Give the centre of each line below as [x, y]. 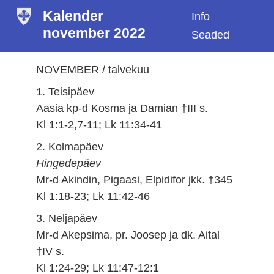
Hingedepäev [69, 163]
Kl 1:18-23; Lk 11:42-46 [93, 196]
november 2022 [94, 33]
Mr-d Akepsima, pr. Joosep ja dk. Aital [128, 235]
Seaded [211, 35]
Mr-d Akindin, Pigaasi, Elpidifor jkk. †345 [135, 180]
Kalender [73, 16]
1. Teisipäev [65, 91]
